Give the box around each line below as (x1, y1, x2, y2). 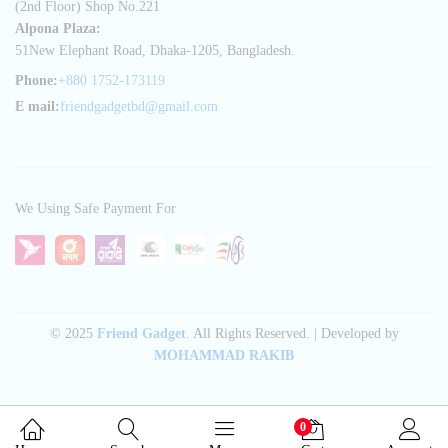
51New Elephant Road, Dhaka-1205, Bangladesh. (15, 43, 295, 59)
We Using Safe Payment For (15, 201, 176, 217)
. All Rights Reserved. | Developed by (185, 326, 399, 342)
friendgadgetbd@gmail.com (60, 99, 218, 115)
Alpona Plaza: (15, 21, 101, 37)
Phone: (15, 73, 58, 89)
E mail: (15, 99, 60, 115)
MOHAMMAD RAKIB (154, 348, 294, 364)
